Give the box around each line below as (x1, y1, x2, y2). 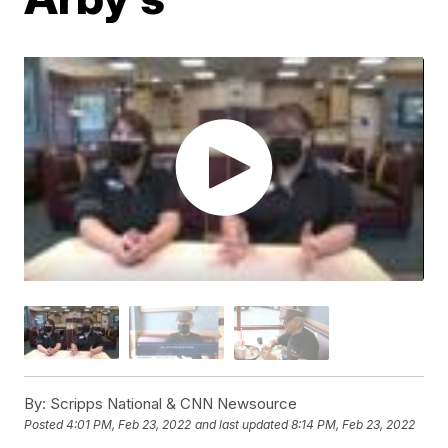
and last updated (195, 417, 289, 433)
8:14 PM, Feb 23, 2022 (291, 417, 416, 433)
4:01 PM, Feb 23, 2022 (66, 417, 192, 433)
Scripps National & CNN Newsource (46, 393, 298, 413)
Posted (24, 417, 67, 433)
